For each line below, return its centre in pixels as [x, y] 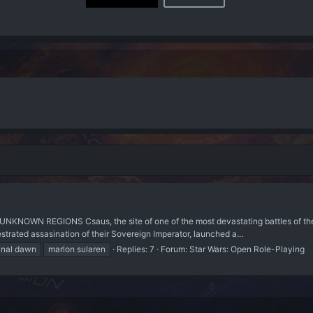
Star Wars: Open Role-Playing [247, 249]
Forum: [175, 249]
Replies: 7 [136, 249]
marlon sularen [77, 249]
